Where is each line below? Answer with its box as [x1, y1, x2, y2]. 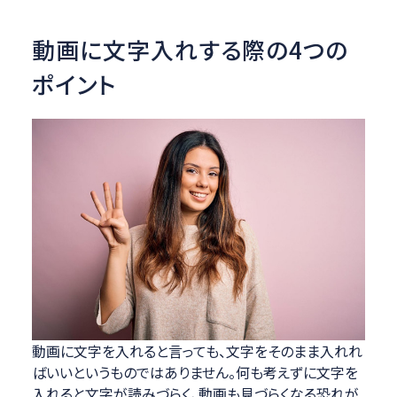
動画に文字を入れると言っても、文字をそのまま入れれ [31, 340, 362, 362]
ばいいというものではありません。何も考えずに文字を [31, 362, 358, 384]
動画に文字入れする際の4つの [31, 32, 349, 66]
